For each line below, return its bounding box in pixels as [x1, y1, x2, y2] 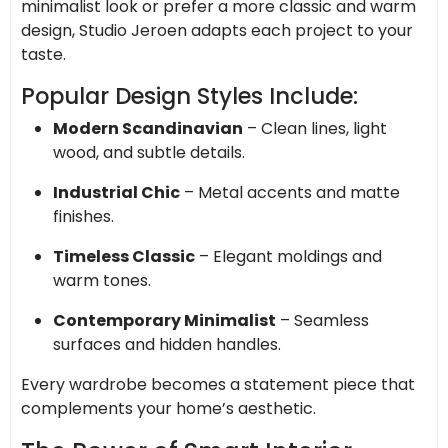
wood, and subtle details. [53, 140, 245, 164]
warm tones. [53, 268, 151, 292]
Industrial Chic [53, 180, 180, 204]
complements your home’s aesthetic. [21, 396, 316, 420]
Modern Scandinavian [53, 116, 243, 140]
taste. [21, 42, 66, 66]
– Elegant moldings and [195, 244, 382, 268]
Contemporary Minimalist [53, 308, 276, 332]
